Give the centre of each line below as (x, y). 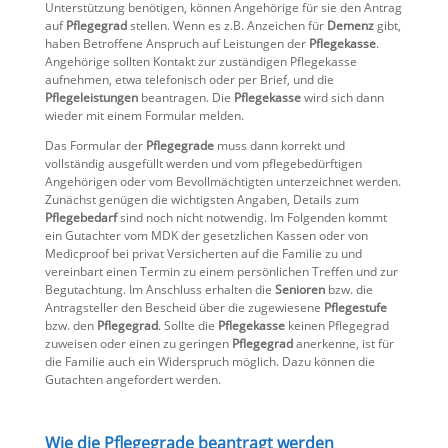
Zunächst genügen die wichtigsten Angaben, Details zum (201, 199)
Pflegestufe (355, 307)
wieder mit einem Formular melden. (144, 115)
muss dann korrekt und (279, 145)
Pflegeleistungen (91, 97)
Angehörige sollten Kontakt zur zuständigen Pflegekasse (200, 61)
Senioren (299, 289)
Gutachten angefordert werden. (132, 379)
